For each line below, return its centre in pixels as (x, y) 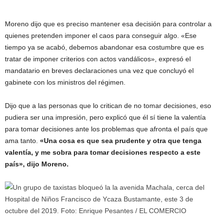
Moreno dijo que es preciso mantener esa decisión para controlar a (108, 24)
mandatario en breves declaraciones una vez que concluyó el (99, 70)
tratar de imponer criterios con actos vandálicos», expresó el (98, 59)
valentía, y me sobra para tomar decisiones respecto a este (103, 152)
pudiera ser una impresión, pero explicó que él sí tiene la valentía (105, 117)
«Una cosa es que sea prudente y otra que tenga (121, 140)
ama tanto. (22, 140)
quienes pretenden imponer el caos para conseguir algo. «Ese (101, 35)
